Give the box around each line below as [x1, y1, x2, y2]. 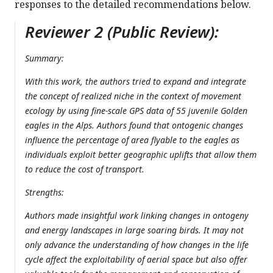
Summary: [25, 52, 64, 65]
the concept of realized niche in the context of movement [25, 90, 241, 102]
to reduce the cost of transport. [25, 163, 144, 175]
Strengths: [25, 186, 64, 199]
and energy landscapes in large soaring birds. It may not [25, 224, 244, 236]
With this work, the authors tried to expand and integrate [25, 76, 246, 88]
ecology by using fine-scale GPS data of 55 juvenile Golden [25, 105, 247, 117]
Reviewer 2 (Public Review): [25, 21, 219, 43]
